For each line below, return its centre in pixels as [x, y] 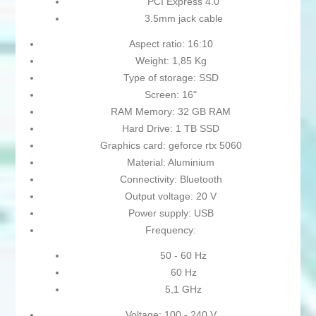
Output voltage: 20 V [171, 196]
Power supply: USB [171, 213]
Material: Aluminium [171, 163]
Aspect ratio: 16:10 [171, 44]
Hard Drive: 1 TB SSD [171, 129]
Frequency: [171, 230]
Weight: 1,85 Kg [171, 61]
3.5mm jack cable [183, 19]
